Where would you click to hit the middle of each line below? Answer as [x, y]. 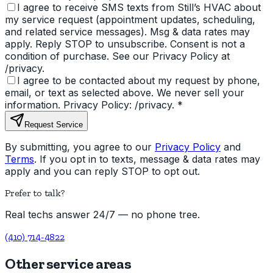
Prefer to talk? [35, 193]
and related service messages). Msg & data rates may [127, 31]
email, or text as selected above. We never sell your [125, 92]
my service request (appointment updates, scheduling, [130, 19]
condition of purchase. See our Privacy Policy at [117, 56]
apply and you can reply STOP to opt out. [102, 171]
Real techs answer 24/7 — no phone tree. [102, 214]
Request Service [54, 124]
